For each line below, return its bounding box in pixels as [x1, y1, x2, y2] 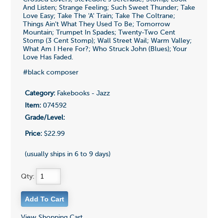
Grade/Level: [24, 114, 65, 122]
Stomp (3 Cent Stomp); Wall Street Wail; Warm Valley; [22, 37, 192, 44]
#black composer [22, 69, 78, 76]
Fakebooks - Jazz [54, 90, 110, 97]
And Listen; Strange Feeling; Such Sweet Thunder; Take [22, 4, 195, 11]
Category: [24, 90, 55, 97]
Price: [24, 130, 42, 138]
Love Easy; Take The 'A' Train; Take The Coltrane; [22, 12, 175, 19]
